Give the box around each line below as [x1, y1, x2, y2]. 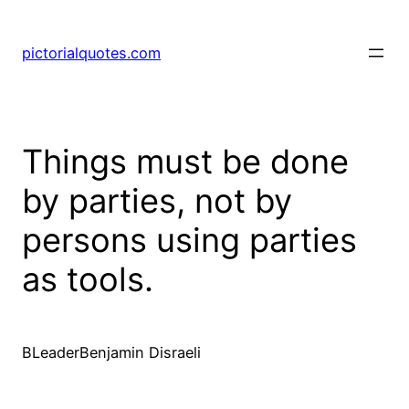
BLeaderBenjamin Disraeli [22, 343, 201, 362]
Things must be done [22, 142, 349, 183]
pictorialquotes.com [22, 44, 161, 63]
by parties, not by [22, 181, 292, 222]
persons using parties [22, 220, 357, 261]
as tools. [22, 259, 153, 300]
